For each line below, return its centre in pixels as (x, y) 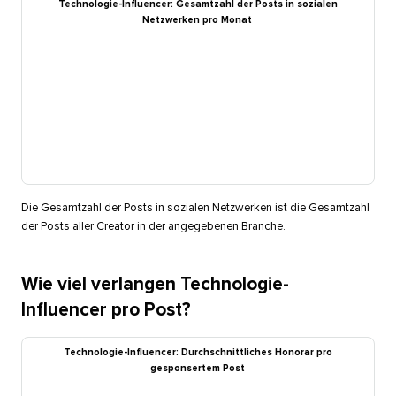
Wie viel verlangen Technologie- (155, 284)
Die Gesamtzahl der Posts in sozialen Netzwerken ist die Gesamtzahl (195, 208)
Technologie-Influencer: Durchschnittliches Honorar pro (198, 352)
